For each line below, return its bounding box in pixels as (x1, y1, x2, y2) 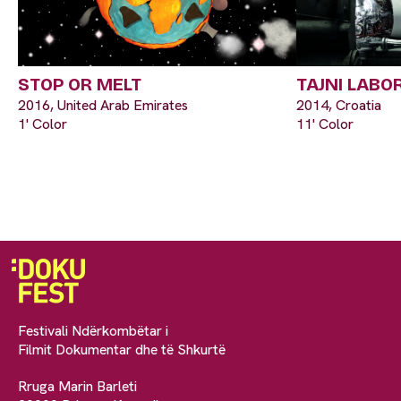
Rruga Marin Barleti (18, 376, 137, 396)
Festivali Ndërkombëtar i (18, 320, 168, 340)
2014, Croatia (296, 95, 381, 115)
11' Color (296, 114, 354, 133)
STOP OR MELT (18, 73, 141, 95)
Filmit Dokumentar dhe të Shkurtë (18, 339, 226, 359)
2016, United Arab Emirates (18, 95, 188, 115)
